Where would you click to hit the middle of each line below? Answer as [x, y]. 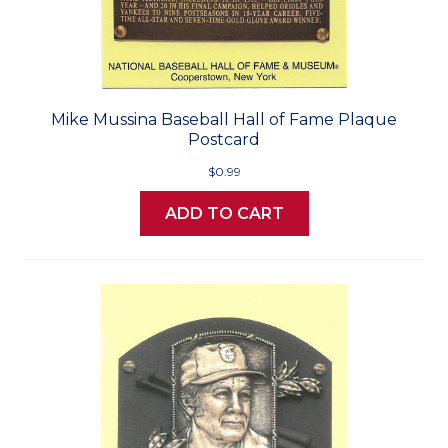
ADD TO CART [224, 214]
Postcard [224, 140]
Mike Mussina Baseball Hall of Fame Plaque [224, 120]
